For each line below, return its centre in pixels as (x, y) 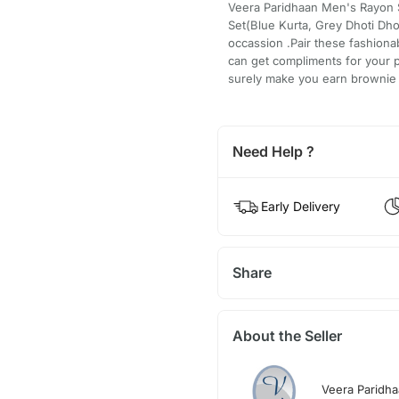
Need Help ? (273, 152)
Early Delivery (300, 207)
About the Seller (287, 336)
